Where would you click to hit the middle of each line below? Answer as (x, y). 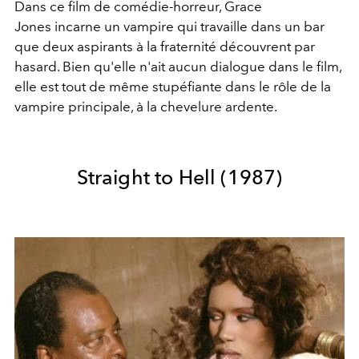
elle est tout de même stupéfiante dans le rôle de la (173, 86)
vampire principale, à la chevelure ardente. (146, 106)
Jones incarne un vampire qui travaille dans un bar (169, 26)
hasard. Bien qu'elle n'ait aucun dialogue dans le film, (178, 66)
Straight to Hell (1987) (179, 177)
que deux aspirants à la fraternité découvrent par (165, 46)
